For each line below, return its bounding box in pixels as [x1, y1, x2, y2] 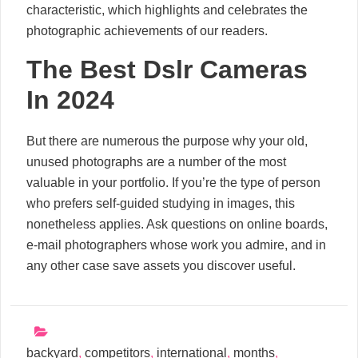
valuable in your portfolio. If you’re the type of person [26, 175, 320, 189]
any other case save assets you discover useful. [26, 258, 296, 272]
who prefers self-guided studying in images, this [26, 196, 295, 210]
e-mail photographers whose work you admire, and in [26, 237, 326, 252]
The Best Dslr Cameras [26, 54, 308, 84]
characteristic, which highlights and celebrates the [26, 2, 308, 17]
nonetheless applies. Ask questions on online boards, [26, 217, 328, 231]
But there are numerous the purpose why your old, [26, 133, 308, 148]
